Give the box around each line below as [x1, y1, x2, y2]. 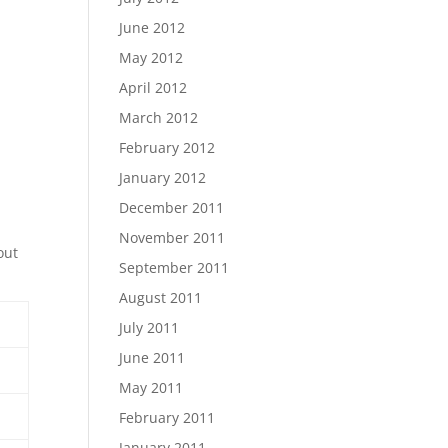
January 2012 [119, 168, 207, 187]
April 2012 [119, 78, 188, 97]
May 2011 [119, 378, 184, 397]
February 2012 [119, 138, 216, 157]
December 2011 [119, 198, 225, 217]
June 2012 [119, 18, 186, 37]
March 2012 [119, 108, 199, 127]
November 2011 [119, 228, 226, 247]
